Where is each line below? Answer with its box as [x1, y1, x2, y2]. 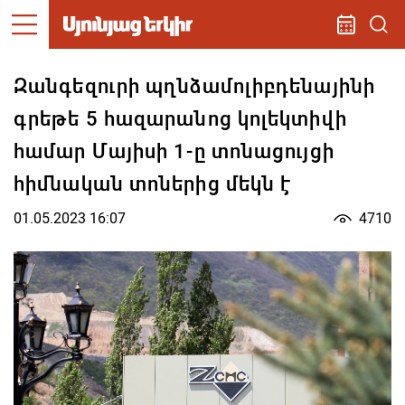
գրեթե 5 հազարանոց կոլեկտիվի [14, 108, 347, 130]
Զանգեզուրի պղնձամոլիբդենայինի [14, 75, 375, 98]
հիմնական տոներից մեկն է [14, 173, 292, 195]
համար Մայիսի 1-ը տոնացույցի [14, 140, 334, 163]
